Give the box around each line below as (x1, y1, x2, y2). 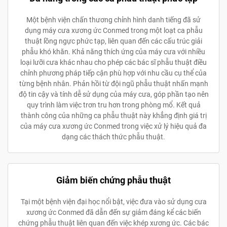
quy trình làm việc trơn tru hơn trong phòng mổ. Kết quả (26, 100, 201, 109)
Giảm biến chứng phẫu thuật (56, 174, 171, 185)
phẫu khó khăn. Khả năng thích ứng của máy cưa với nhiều (22, 47, 205, 56)
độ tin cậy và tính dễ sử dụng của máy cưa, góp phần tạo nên (18, 90, 209, 98)
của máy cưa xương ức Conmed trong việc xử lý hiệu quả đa (20, 122, 207, 130)
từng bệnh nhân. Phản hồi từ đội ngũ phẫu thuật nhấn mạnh (19, 79, 208, 88)
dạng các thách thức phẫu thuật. (62, 132, 165, 141)
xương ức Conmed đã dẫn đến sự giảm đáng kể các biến (26, 208, 201, 216)
